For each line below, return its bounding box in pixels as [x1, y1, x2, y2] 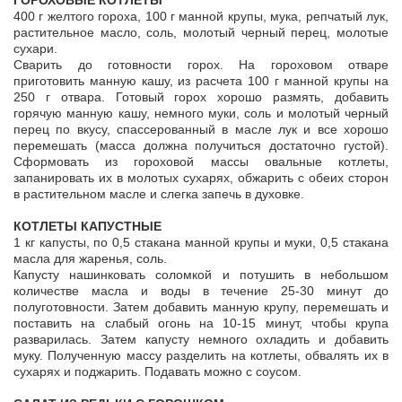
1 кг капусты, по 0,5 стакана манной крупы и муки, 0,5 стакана [13, 235, 389, 250]
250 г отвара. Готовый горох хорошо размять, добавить [13, 90, 389, 105]
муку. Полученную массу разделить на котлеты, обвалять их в [13, 348, 389, 363]
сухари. [13, 41, 57, 57]
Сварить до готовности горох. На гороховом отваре [13, 57, 389, 73]
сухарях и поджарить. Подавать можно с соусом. [13, 364, 301, 380]
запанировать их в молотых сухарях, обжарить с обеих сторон [13, 170, 389, 186]
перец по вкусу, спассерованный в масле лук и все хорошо [13, 122, 389, 137]
